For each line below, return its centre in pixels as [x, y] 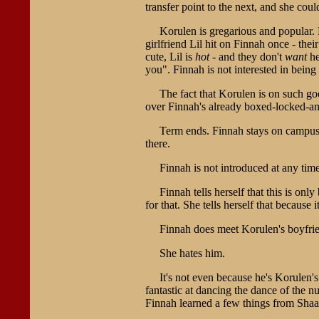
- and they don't [247, 56]
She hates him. [192, 253]
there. [157, 143]
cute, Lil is [170, 56]
